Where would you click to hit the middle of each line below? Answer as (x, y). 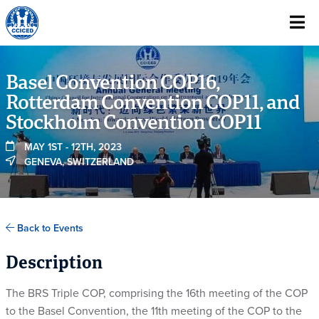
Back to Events (49, 228)
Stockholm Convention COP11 (134, 124)
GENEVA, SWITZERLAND (79, 162)
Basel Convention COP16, (113, 84)
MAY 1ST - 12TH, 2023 (73, 147)
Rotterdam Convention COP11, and (153, 104)
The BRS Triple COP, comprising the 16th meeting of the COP (157, 293)
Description (54, 264)
